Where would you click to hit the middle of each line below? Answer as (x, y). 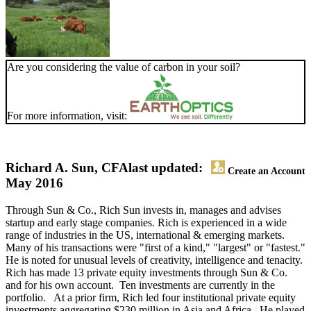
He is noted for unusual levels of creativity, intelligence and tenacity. (154, 260)
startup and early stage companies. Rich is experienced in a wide (146, 223)
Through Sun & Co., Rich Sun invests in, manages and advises (143, 210)
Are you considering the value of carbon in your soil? (124, 67)
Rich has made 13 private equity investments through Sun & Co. (146, 273)
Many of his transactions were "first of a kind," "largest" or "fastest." (155, 248)
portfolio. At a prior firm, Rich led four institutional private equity (151, 298)
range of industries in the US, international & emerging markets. (145, 235)
